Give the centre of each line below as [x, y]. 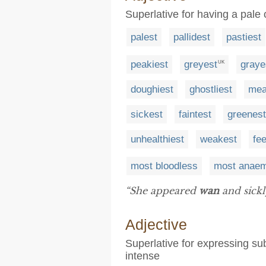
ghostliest [211, 89]
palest [144, 37]
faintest [195, 114]
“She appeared [162, 191]
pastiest [244, 37]
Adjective [156, 225]
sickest [147, 114]
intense [142, 256]
